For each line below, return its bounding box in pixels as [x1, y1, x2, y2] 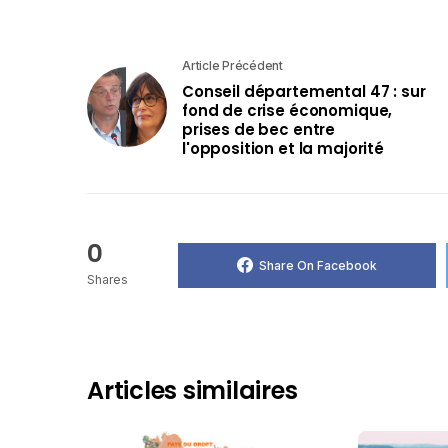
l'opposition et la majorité [182, 138, 384, 160]
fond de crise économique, [182, 100, 393, 122]
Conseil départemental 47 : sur [182, 81, 426, 103]
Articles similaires [87, 374, 298, 408]
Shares [87, 272, 128, 288]
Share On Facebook [258, 257, 377, 273]
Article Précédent [182, 58, 283, 74]
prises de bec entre [182, 119, 336, 141]
